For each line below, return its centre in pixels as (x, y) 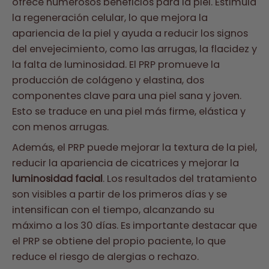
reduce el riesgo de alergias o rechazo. (105, 257)
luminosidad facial (57, 179)
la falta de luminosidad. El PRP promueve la (116, 65)
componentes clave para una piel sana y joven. (127, 96)
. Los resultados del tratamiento (180, 179)
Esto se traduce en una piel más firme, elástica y (129, 112)
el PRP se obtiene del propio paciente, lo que (119, 241)
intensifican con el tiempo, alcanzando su (113, 210)
